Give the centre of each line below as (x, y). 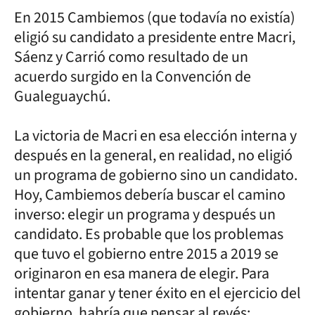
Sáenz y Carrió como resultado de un (131, 57)
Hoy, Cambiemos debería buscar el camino (150, 195)
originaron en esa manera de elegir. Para (142, 274)
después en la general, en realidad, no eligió (153, 155)
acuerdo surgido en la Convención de (133, 77)
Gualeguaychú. (62, 96)
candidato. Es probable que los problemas (149, 234)
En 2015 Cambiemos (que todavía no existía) (155, 18)
